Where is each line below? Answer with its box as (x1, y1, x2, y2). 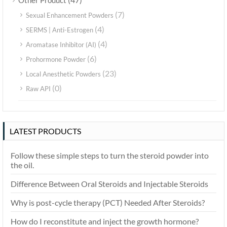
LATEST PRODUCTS (10, 126, 81, 136)
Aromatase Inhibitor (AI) (26, 41, 96, 49)
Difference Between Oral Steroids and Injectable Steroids (11, 179, 208, 189)
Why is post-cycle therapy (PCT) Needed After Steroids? (11, 198, 205, 208)
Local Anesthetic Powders (26, 70, 101, 79)
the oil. (11, 160, 34, 170)
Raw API (26, 85, 51, 93)
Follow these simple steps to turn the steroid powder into (11, 150, 209, 161)
